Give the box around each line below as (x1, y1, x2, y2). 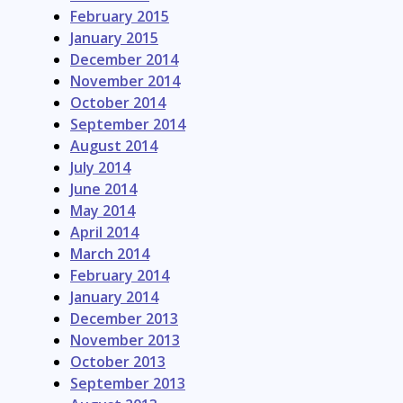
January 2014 (70, 287, 158, 308)
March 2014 (70, 244, 149, 264)
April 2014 (70, 222, 139, 243)
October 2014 (70, 93, 166, 113)
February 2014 (70, 265, 169, 286)
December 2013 (70, 309, 178, 329)
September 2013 (70, 373, 185, 394)
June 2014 (70, 179, 137, 200)
